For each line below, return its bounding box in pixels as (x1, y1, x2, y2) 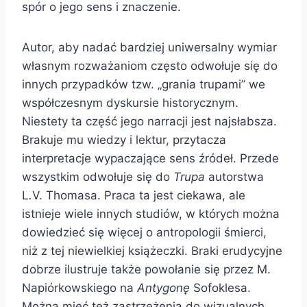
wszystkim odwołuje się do (22, 169, 173, 184)
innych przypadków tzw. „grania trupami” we (22, 77, 265, 91)
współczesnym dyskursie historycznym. (22, 95, 238, 110)
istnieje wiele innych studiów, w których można (22, 206, 280, 221)
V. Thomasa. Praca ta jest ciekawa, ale (32, 188, 245, 202)
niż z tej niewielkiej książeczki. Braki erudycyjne (22, 243, 282, 258)
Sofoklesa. (190, 280, 251, 295)
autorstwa (208, 169, 264, 184)
